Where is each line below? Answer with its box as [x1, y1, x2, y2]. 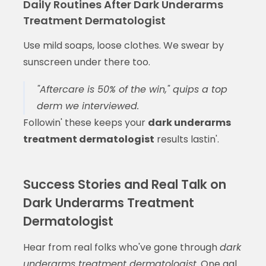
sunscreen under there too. [23, 55, 150, 69]
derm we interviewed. [36, 99, 139, 113]
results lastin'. [154, 132, 219, 146]
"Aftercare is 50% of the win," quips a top [36, 82, 227, 96]
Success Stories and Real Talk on [23, 175, 226, 193]
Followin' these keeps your [23, 115, 148, 129]
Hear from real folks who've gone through [23, 240, 220, 254]
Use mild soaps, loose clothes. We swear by [23, 38, 224, 52]
